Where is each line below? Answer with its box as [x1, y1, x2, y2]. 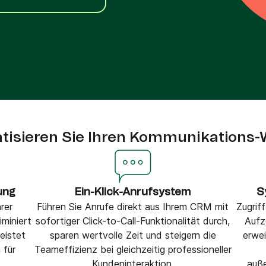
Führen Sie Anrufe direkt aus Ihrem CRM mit [37, 201, 229, 213]
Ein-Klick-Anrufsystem [75, 187, 191, 198]
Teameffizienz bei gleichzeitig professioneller [34, 243, 232, 255]
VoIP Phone [60, 7, 108, 18]
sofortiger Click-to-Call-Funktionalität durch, [36, 215, 230, 227]
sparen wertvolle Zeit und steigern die [49, 229, 216, 241]
